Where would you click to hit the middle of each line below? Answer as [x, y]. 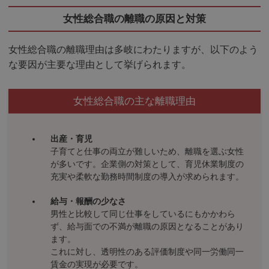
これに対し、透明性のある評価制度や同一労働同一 [147, 252]
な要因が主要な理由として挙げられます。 [100, 65]
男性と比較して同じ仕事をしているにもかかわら [143, 214]
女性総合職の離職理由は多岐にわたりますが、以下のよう [133, 50]
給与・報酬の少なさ [88, 201]
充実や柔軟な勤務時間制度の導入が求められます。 [147, 177]
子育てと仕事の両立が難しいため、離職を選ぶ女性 [147, 152]
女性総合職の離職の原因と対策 [134, 18]
